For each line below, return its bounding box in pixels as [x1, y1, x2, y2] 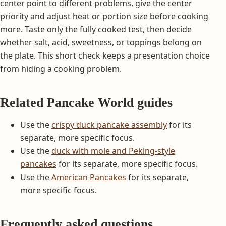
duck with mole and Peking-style [51, 145, 175, 156]
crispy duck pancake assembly [51, 119, 167, 130]
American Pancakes [51, 171, 126, 183]
